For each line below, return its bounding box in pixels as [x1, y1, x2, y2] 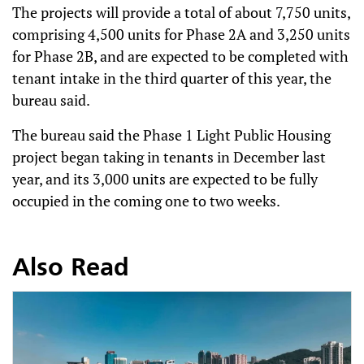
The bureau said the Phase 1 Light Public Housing [12, 125, 331, 145]
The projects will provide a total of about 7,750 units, [12, 2, 350, 22]
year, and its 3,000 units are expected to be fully [12, 169, 318, 188]
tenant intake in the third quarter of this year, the [12, 68, 331, 88]
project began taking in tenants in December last [12, 147, 326, 167]
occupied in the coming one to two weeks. [12, 191, 280, 210]
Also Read [12, 257, 129, 281]
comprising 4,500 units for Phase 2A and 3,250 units [12, 24, 350, 44]
